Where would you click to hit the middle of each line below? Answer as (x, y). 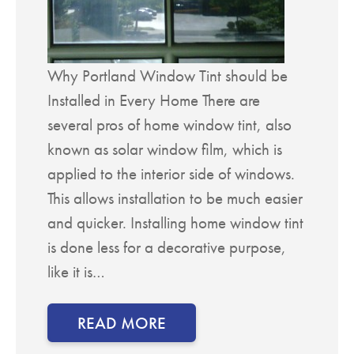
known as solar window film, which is (165, 149)
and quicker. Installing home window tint (175, 222)
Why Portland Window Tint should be (168, 75)
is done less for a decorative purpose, (167, 247)
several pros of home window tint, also (169, 124)
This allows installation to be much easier (175, 198)
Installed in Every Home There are (154, 100)
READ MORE (122, 322)
